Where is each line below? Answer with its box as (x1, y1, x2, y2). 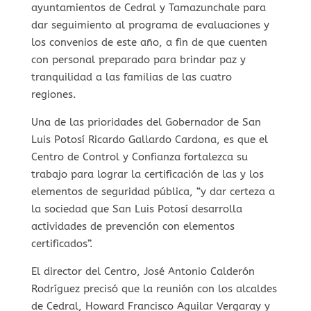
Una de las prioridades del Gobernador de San (31, 116, 261, 129)
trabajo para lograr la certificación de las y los (31, 168, 264, 181)
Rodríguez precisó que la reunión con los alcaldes (31, 283, 277, 296)
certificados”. (31, 237, 93, 251)
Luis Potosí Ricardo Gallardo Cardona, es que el (31, 133, 268, 146)
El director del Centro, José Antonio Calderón (31, 265, 255, 278)
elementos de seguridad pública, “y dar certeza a (31, 185, 275, 199)
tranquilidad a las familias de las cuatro (31, 71, 232, 84)
